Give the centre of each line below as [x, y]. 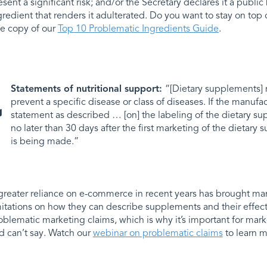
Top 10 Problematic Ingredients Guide [138, 28]
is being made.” [44, 141]
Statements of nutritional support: [88, 88]
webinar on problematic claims [158, 233]
